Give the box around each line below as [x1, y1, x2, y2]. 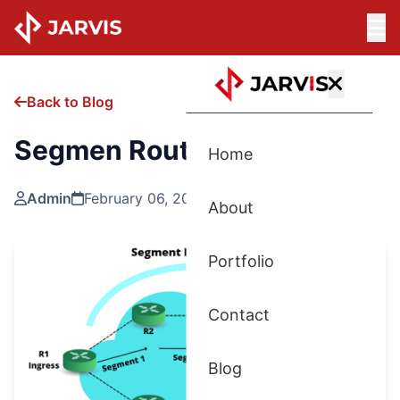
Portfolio [207, 251, 274, 271]
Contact [207, 304, 270, 324]
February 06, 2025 [84, 188, 208, 207]
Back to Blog [27, 92, 113, 111]
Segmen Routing [14, 133, 231, 166]
